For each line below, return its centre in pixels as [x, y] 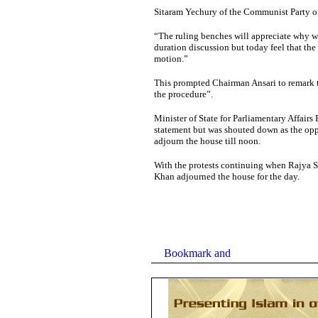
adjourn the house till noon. [207, 141]
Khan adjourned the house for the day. [226, 176]
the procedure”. [183, 94]
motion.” [171, 59]
